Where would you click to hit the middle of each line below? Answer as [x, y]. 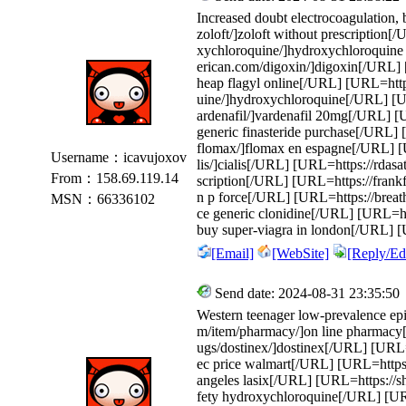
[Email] [232, 253]
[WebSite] [300, 253]
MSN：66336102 [101, 199]
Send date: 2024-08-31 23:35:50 [305, 293]
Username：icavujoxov [117, 157]
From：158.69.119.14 [113, 178]
